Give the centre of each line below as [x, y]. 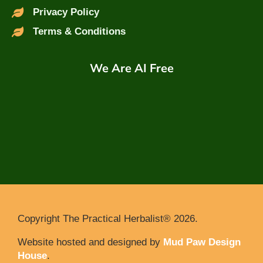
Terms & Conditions [79, 32]
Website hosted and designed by [90, 242]
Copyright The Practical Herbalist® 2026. [108, 219]
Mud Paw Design [202, 242]
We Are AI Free [131, 69]
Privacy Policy [66, 12]
